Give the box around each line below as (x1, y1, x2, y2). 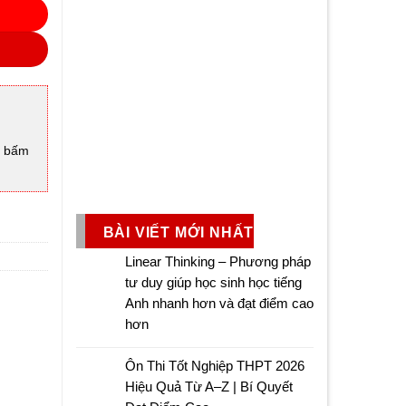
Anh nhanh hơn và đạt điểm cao (124, 295, 314, 311)
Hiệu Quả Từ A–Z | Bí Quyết (124, 378, 293, 394)
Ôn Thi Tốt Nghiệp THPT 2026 (124, 357, 304, 373)
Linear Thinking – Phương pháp (124, 253, 311, 269)
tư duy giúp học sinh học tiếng (124, 274, 302, 290)
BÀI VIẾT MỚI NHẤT (102, 224, 255, 240)
